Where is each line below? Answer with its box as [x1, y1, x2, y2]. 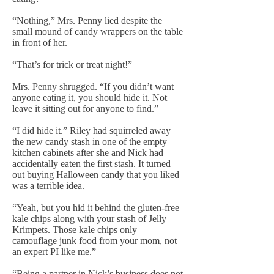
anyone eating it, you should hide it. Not [12, 92, 167, 103]
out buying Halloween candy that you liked [12, 169, 179, 180]
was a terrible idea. [12, 180, 84, 191]
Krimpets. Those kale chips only [12, 224, 137, 235]
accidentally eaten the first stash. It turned [12, 158, 171, 169]
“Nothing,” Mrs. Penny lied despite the [12, 15, 162, 26]
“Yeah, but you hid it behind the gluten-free [12, 202, 179, 213]
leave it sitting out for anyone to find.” [12, 103, 158, 114]
